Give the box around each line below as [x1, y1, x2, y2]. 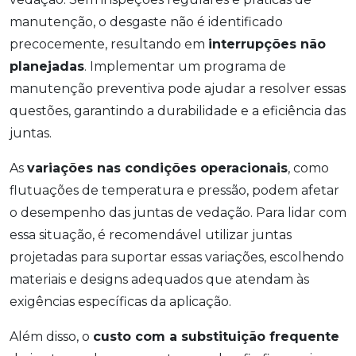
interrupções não [208, 37, 326, 52]
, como [288, 161, 329, 176]
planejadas [10, 59, 84, 75]
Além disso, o [10, 329, 93, 345]
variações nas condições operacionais [27, 161, 288, 176]
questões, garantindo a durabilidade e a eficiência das [10, 103, 346, 119]
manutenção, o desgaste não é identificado [10, 14, 283, 30]
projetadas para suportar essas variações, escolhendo [10, 250, 344, 265]
